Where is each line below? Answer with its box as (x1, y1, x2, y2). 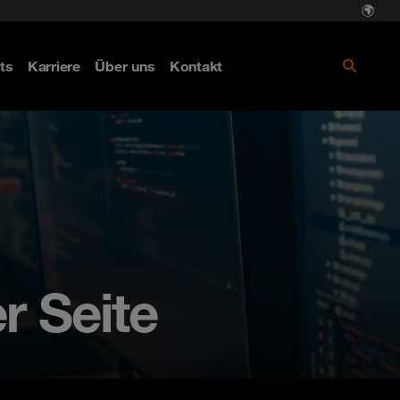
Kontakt (169, 57, 222, 75)
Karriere (27, 57, 80, 75)
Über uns (94, 57, 155, 75)
